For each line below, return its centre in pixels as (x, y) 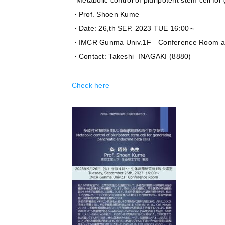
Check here (91, 85)
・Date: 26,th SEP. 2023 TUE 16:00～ (134, 28)
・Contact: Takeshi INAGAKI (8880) (131, 56)
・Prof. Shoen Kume (105, 14)
